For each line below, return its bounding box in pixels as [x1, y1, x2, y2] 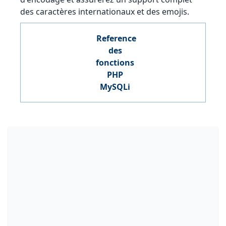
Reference [96, 33, 136, 44]
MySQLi [100, 81, 130, 92]
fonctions [96, 57, 134, 68]
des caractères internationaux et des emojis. [20, 6, 189, 17]
